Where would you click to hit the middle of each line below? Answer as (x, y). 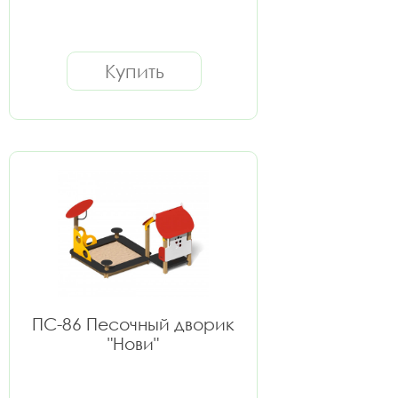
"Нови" (133, 343)
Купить (134, 71)
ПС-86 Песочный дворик (133, 324)
